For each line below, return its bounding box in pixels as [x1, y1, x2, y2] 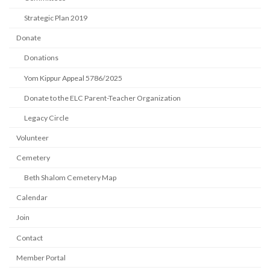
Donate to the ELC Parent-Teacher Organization [24, 93, 181, 102]
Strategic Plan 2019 [24, 13, 87, 23]
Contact [16, 233, 43, 242]
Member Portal [16, 253, 66, 262]
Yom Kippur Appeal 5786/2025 [24, 73, 122, 83]
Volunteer [16, 133, 49, 142]
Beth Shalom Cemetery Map [24, 173, 116, 183]
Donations [24, 53, 58, 63]
